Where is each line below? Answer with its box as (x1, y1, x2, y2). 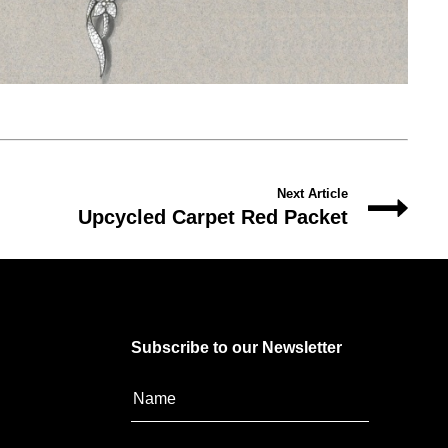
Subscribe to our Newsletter (131, 339, 343, 357)
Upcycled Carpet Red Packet (77, 206, 348, 229)
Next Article (276, 186, 348, 202)
